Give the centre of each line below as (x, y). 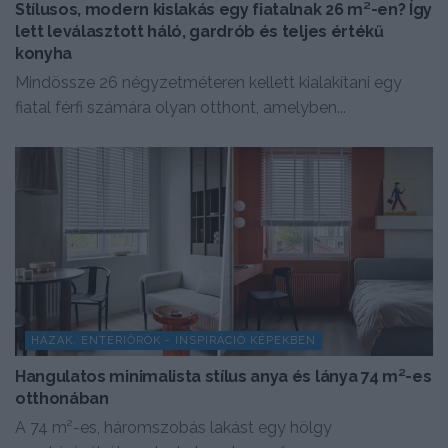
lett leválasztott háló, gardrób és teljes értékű (199, 31)
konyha (44, 53)
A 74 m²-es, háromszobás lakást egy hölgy (173, 427)
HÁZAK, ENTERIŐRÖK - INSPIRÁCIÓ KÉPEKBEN (173, 340)
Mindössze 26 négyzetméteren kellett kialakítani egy (208, 82)
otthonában (62, 398)
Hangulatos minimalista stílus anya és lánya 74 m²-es (223, 376)
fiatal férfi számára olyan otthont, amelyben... (180, 107)
